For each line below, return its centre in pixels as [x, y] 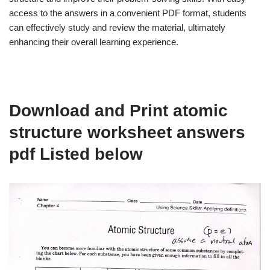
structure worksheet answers [127, 132]
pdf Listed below [76, 154]
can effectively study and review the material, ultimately [117, 27]
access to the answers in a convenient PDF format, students [128, 13]
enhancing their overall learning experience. [94, 42]
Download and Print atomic [118, 111]
